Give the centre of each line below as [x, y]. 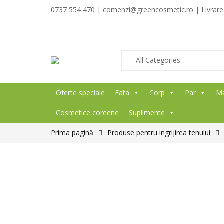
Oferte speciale [80, 93]
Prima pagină [72, 133]
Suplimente [147, 113]
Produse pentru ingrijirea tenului [159, 133]
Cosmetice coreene [87, 113]
